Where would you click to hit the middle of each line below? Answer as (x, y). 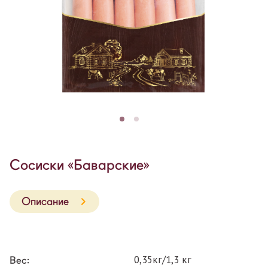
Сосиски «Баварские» (80, 165)
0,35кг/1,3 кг (163, 260)
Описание (45, 202)
